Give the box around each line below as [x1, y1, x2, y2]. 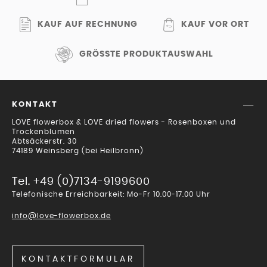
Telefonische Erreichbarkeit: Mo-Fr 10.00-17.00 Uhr [12, 190, 210, 198]
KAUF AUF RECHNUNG [38, 20, 138, 29]
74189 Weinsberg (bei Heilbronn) [12, 147, 144, 154]
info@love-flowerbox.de [12, 212, 111, 219]
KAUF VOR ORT [181, 20, 249, 29]
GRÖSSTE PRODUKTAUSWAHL [79, 50, 209, 59]
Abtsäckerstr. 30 [12, 137, 77, 145]
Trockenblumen [12, 128, 75, 135]
